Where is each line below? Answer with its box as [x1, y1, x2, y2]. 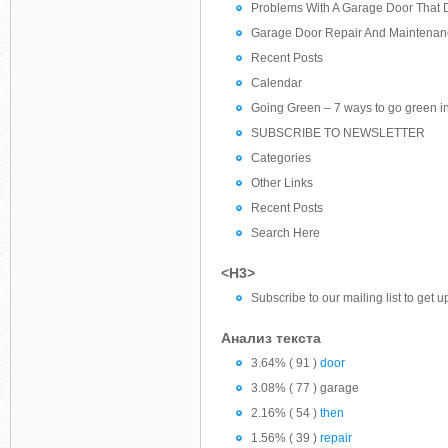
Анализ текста [221, 330, 321, 346]
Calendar [251, 76, 302, 90]
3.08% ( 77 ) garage [251, 381, 359, 395]
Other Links [251, 176, 313, 190]
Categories [251, 151, 311, 165]
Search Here [251, 226, 320, 240]
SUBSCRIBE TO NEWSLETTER [251, 126, 425, 140]
